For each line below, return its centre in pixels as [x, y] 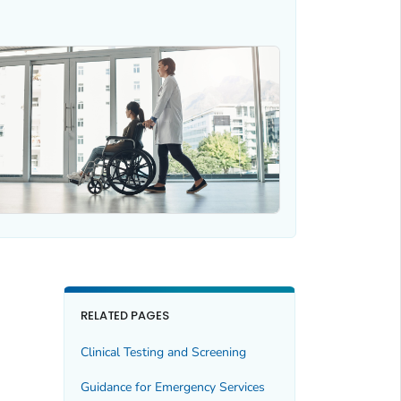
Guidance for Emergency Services [172, 387]
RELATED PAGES [125, 315]
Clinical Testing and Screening [163, 353]
